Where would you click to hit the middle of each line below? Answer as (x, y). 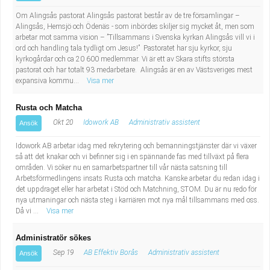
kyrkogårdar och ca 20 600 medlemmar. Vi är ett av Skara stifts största (125, 59)
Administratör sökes (53, 238)
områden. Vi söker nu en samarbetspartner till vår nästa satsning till (121, 168)
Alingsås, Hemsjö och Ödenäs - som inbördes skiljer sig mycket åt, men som (135, 27)
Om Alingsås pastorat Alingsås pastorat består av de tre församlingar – (128, 16)
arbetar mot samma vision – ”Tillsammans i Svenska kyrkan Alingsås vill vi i (135, 37)
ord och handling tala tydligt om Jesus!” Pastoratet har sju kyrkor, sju (124, 48)
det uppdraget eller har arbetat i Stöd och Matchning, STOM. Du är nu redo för (136, 189)
